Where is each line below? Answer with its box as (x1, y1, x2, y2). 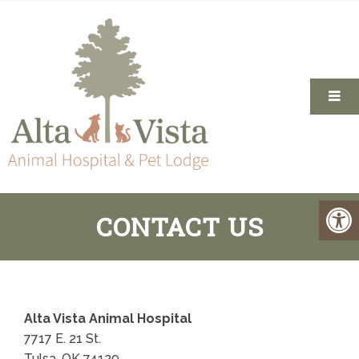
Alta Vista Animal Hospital (24, 310, 192, 326)
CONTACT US (95, 208, 264, 244)
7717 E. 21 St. (24, 330, 101, 346)
